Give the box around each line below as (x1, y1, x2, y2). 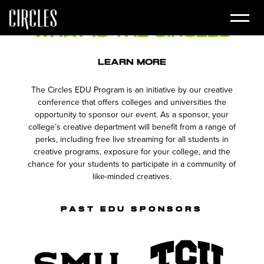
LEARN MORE (98, 57, 166, 67)
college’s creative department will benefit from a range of (28, 121, 236, 133)
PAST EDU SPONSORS (61, 205, 203, 214)
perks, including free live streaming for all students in (35, 133, 229, 145)
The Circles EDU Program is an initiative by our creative (31, 84, 233, 95)
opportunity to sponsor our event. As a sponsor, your (35, 108, 229, 120)
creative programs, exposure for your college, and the (33, 146, 230, 157)
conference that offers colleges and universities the (37, 96, 226, 108)
